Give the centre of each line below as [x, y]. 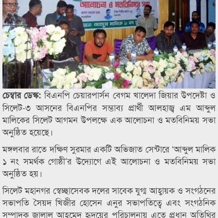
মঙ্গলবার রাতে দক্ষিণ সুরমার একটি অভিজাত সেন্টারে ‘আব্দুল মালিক [109, 148]
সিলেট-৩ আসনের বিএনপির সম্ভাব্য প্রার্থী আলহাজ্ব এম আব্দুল [109, 107]
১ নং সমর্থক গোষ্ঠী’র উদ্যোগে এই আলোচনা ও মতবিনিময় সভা [109, 161]
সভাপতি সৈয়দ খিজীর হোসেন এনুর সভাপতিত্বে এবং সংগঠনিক [109, 202]
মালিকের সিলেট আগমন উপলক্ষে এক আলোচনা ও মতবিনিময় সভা [109, 119]
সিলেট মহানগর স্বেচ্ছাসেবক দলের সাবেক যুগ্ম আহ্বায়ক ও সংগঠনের [109, 190]
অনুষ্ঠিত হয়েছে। [28, 131]
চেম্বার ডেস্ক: [24, 95]
